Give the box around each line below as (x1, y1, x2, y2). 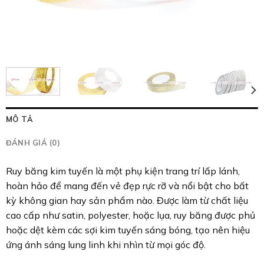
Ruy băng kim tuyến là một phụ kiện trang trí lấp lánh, (5, 165, 240, 177)
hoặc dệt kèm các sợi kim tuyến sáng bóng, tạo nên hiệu (5, 224, 250, 236)
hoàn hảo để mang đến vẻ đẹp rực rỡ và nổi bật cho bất (5, 180, 249, 192)
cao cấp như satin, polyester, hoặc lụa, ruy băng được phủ (5, 209, 255, 222)
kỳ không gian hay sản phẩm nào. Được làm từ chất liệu (5, 194, 248, 207)
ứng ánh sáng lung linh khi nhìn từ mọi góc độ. (5, 239, 206, 251)
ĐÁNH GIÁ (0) (5, 138, 60, 148)
